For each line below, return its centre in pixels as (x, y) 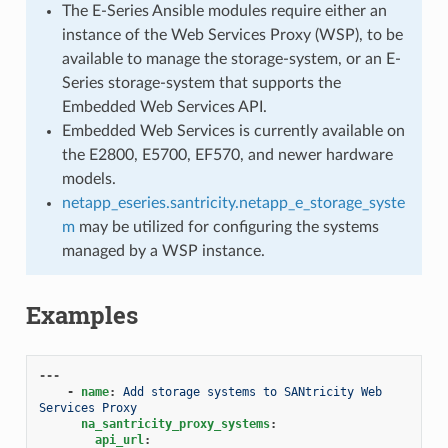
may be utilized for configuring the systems (226, 226)
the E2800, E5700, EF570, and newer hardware (227, 154)
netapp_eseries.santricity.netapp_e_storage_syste (233, 202)
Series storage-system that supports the (201, 82)
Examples (81, 314)
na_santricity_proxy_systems (175, 423)
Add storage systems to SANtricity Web (252, 391)
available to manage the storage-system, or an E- (231, 58)
